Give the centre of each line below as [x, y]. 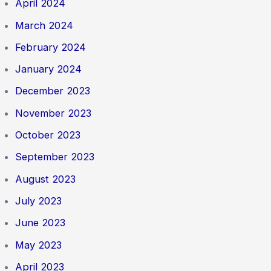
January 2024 [49, 69]
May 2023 [39, 245]
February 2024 [51, 47]
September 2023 [55, 157]
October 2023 [48, 135]
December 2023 [53, 91]
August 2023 [46, 179]
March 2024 [44, 25]
